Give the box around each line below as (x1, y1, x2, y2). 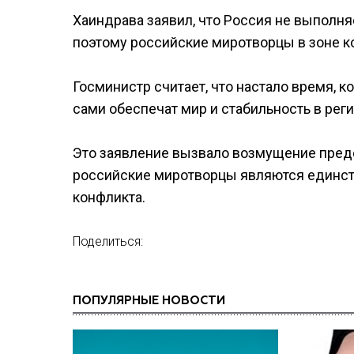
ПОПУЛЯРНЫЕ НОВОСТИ (73, 295, 225, 307)
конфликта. (73, 189, 145, 205)
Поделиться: (73, 234, 143, 249)
